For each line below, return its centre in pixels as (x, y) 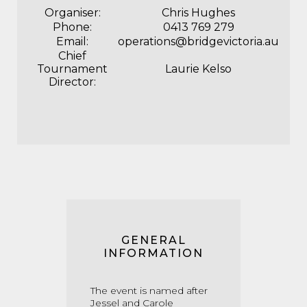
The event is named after (149, 291)
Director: (72, 82)
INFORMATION (153, 253)
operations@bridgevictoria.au (198, 41)
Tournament (72, 69)
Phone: (72, 27)
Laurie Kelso (198, 69)
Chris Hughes (198, 13)
